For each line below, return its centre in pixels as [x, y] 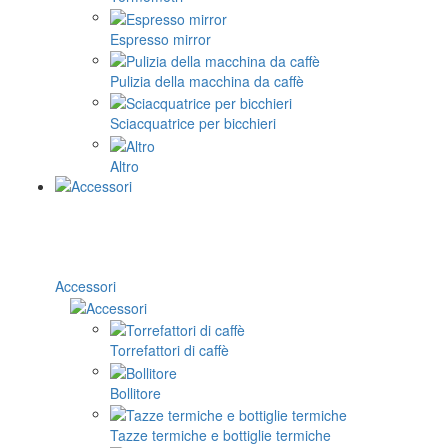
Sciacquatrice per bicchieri [193, 123]
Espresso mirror [160, 38]
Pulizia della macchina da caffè [207, 81]
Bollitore [135, 392]
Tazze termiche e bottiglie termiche [220, 435]
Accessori [85, 285]
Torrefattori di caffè [169, 350]
